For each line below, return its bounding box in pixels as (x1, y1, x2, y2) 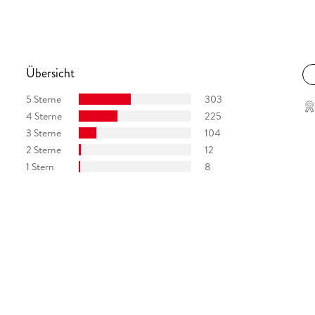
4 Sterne (25, 108, 62, 123)
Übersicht (25, 64, 75, 83)
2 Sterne (25, 142, 61, 157)
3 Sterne (25, 125, 61, 140)
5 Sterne (25, 91, 61, 106)
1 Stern (25, 159, 54, 174)
